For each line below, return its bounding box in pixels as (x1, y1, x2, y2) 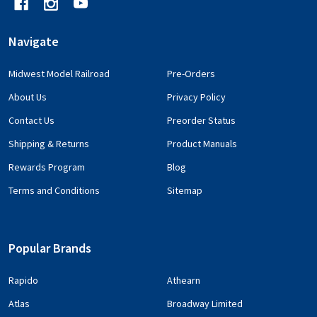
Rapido (8, 273, 38, 287)
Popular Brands (8, 239, 91, 256)
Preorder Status (167, 113, 236, 127)
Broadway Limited (167, 296, 243, 310)
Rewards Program (8, 160, 85, 173)
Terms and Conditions (8, 183, 100, 197)
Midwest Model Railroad (8, 67, 110, 80)
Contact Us (8, 113, 54, 127)
